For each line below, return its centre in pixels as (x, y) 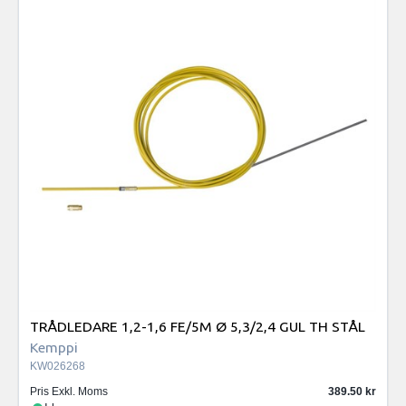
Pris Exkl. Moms (69, 392)
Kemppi (54, 348)
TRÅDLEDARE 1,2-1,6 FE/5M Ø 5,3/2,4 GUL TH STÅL (198, 327)
